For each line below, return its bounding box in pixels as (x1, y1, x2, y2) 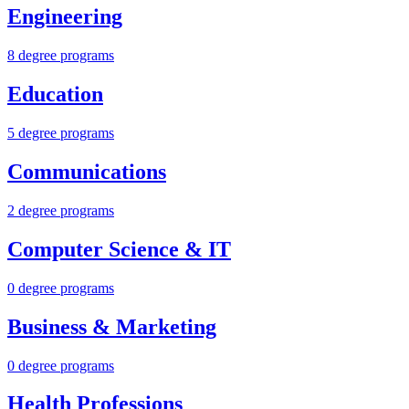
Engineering (7, 5, 122, 29)
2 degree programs (7, 202, 114, 218)
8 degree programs (7, 47, 114, 64)
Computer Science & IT (7, 236, 231, 261)
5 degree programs (7, 125, 114, 142)
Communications (7, 160, 166, 184)
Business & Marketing (7, 314, 216, 339)
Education (7, 82, 103, 107)
